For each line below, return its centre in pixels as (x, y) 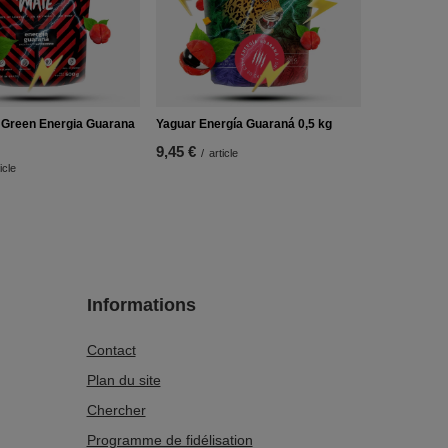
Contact (111, 350)
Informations (141, 305)
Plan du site (123, 380)
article (223, 152)
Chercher (116, 410)
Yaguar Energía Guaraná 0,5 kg (243, 123)
